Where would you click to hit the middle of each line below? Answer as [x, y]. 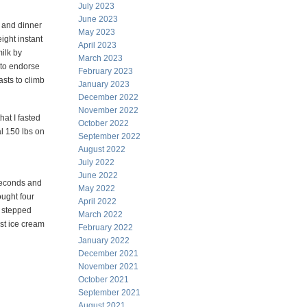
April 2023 [97, 45]
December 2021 [108, 254]
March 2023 [100, 58]
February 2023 [106, 71]
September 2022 [109, 136]
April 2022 [97, 201]
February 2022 [106, 228]
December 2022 [108, 97]
